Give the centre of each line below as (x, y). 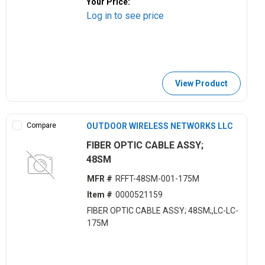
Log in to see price (125, 15)
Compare (41, 125)
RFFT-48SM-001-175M (157, 179)
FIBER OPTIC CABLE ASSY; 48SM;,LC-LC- (162, 211)
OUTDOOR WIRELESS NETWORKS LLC (160, 126)
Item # (99, 195)
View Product (201, 83)
